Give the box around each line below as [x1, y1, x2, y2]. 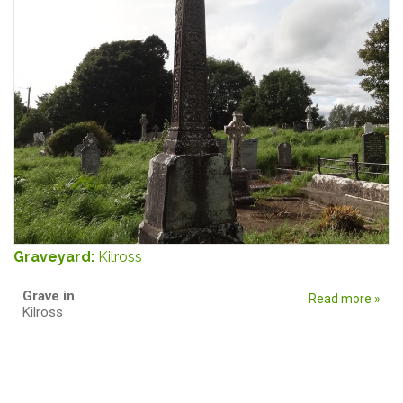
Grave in [22, 287, 78, 304]
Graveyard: [13, 247, 98, 265]
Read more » [309, 291, 381, 306]
